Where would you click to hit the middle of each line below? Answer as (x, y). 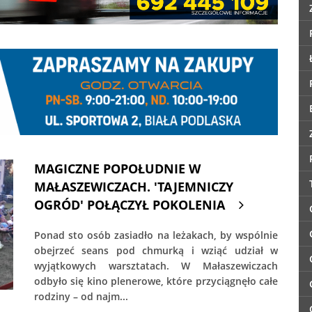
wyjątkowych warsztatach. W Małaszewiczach (156, 266)
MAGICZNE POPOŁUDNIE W (117, 169)
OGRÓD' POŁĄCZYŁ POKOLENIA (130, 205)
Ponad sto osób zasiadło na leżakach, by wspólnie (156, 235)
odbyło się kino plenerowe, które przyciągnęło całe (156, 281)
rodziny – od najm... (81, 297)
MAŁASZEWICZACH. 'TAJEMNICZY (134, 187)
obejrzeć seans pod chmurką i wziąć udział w (156, 251)
